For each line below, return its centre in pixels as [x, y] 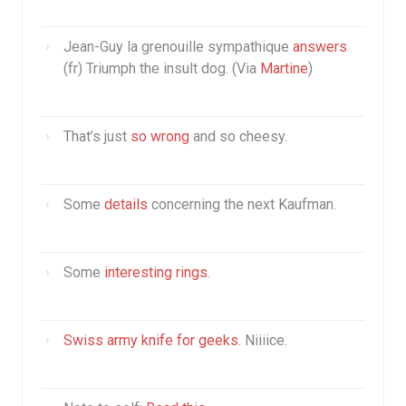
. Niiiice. [263, 340]
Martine [284, 68]
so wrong [160, 136]
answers [320, 47]
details [126, 204]
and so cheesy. [238, 136]
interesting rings [156, 272]
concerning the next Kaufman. [242, 204]
